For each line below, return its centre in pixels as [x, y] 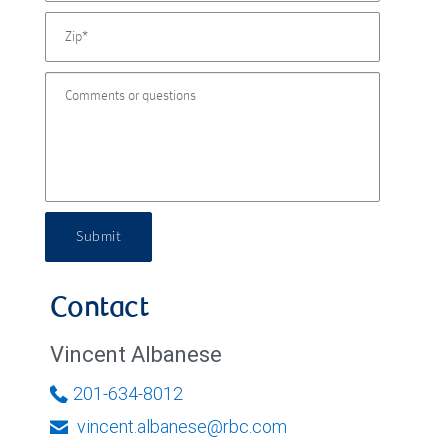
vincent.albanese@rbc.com [180, 426]
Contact [99, 310]
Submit [98, 237]
